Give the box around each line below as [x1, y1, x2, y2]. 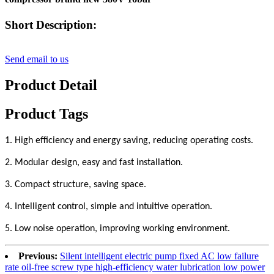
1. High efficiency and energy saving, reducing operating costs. [5, 135, 253, 146]
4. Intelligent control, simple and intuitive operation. [5, 201, 212, 212]
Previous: [18, 250, 57, 261]
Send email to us [5, 54, 68, 65]
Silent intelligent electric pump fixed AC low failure [60, 250, 259, 261]
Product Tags [5, 106, 88, 122]
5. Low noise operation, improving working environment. [5, 223, 230, 234]
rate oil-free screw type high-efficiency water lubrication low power [5, 261, 265, 272]
